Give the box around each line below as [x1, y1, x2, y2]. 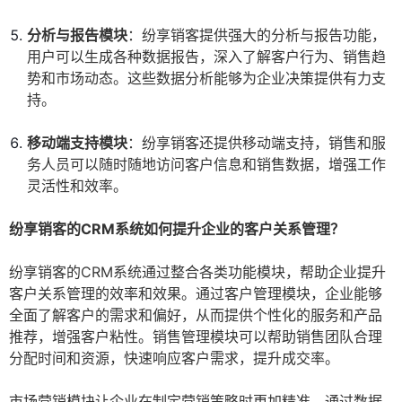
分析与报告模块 [27, 26, 127, 45]
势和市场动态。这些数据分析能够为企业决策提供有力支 [27, 69, 386, 88]
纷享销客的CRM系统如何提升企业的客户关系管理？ [9, 220, 345, 239]
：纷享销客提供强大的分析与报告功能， [127, 26, 386, 45]
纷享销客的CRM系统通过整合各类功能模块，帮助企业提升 [9, 263, 386, 282]
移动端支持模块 [27, 134, 127, 153]
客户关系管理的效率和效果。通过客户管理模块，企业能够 [9, 284, 382, 303]
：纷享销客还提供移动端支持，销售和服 [127, 134, 386, 153]
